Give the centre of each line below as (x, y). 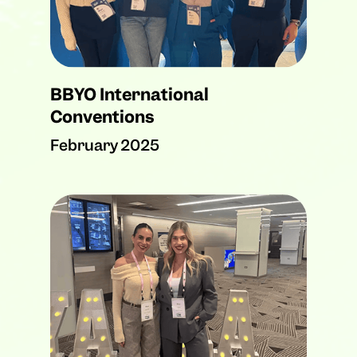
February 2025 (104, 146)
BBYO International (129, 95)
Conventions (102, 117)
